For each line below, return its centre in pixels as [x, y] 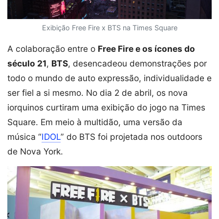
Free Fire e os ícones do [146, 48]
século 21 [27, 63]
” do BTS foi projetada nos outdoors [131, 136]
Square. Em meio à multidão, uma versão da [95, 122]
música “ [24, 136]
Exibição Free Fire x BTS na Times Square [109, 27]
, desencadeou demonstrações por [137, 63]
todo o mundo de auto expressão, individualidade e [109, 78]
